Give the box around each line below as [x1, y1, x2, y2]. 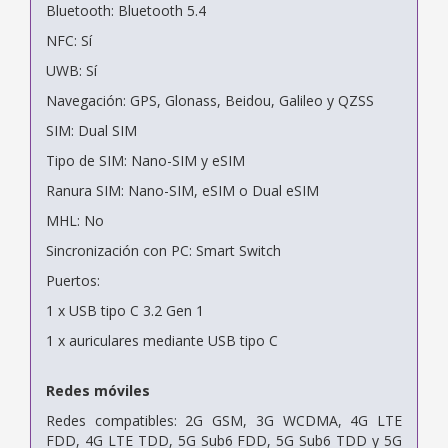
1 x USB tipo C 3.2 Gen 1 [46, 300, 204, 320]
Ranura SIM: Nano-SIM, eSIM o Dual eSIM [46, 180, 319, 200]
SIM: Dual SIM [46, 120, 137, 140]
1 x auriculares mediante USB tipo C [46, 330, 278, 350]
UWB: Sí [46, 60, 97, 80]
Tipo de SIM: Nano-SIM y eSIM [46, 150, 245, 170]
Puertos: [46, 270, 100, 290]
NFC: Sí [46, 30, 92, 50]
